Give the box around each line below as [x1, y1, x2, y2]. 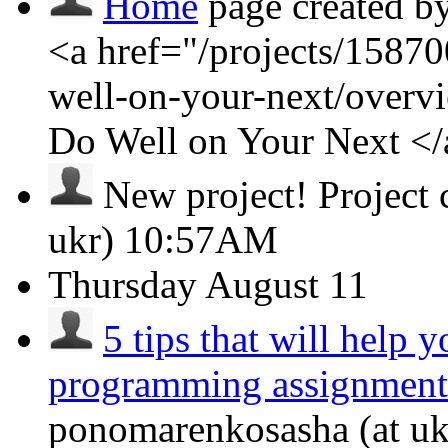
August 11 [205, 263, 368, 306]
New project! [93, 173, 318, 216]
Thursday [48, 263, 197, 306]
